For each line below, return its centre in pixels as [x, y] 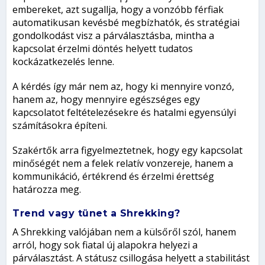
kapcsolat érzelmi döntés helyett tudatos [103, 49]
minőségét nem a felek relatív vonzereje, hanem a [123, 164]
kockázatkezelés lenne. [64, 62]
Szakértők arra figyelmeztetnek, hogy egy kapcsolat [128, 151]
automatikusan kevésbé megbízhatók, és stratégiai [126, 23]
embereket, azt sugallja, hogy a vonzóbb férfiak [118, 10]
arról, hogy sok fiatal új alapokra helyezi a [105, 245]
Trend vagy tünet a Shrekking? [96, 214]
